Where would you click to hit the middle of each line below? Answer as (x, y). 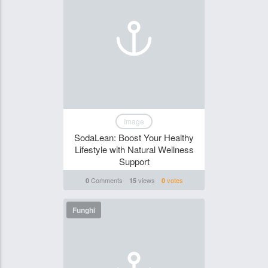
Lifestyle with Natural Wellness (134, 149)
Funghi (84, 210)
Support (134, 161)
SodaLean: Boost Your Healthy (134, 137)
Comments (106, 180)
